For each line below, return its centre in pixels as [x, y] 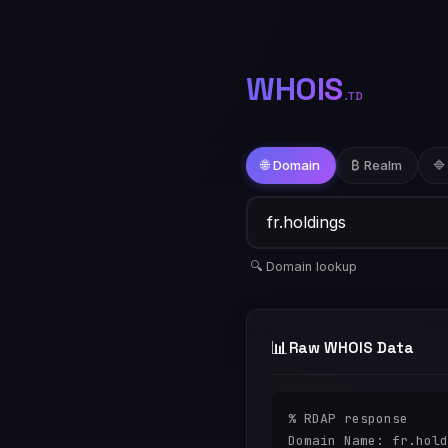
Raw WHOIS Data [351, 347]
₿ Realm [377, 165]
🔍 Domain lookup [303, 266]
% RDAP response [348, 418]
